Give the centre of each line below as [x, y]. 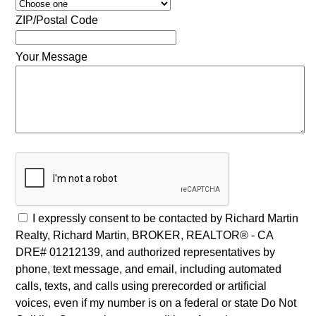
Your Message [51, 57]
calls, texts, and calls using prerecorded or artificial [141, 286]
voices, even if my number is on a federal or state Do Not [156, 303]
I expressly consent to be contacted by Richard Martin [165, 219]
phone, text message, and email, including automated [148, 269]
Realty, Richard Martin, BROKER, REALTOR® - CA [144, 236]
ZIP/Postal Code [56, 20]
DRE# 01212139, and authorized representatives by [145, 253]
